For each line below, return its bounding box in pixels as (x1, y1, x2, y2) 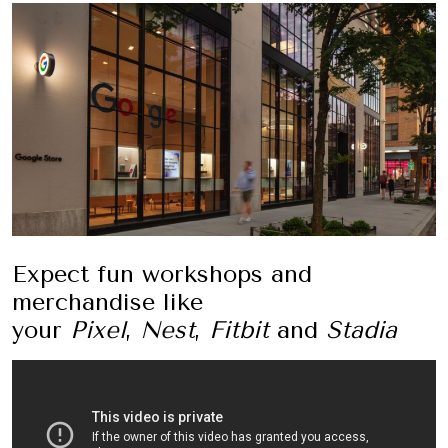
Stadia (326, 315, 397, 344)
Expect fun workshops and (12, 259, 312, 288)
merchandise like (12, 287, 203, 316)
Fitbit (209, 315, 277, 344)
